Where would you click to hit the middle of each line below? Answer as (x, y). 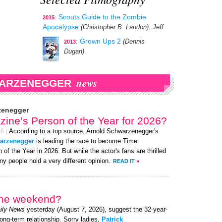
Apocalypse (61, 27)
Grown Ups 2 (100, 41)
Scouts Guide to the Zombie (102, 17)
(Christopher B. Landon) (115, 27)
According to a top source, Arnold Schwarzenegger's (84, 131)
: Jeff (156, 27)
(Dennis (134, 42)
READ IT (124, 161)
